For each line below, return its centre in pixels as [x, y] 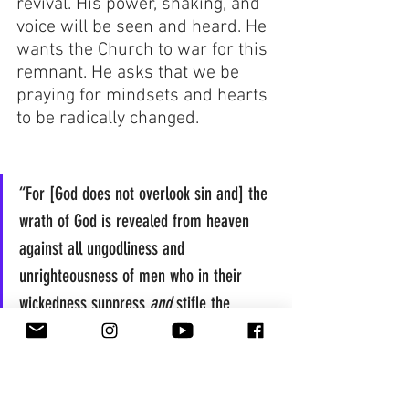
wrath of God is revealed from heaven [136, 221]
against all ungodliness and [104, 249]
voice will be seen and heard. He [144, 28]
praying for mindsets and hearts [144, 96]
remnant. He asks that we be [130, 73]
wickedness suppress [84, 304]
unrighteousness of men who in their [133, 276]
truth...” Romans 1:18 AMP [101, 331]
